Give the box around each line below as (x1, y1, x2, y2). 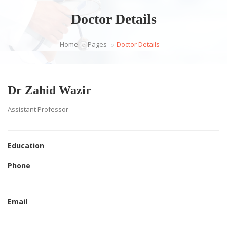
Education (8, 141, 44, 150)
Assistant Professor (8, 105, 68, 114)
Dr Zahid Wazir (8, 84, 91, 97)
